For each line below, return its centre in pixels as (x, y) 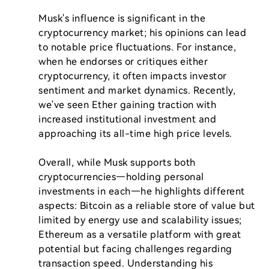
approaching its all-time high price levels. (135, 134)
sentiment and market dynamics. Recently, (137, 90)
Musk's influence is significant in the (122, 18)
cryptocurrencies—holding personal (121, 177)
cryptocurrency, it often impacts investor (133, 76)
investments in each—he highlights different (142, 191)
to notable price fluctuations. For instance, (137, 47)
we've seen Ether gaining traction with (127, 105)
